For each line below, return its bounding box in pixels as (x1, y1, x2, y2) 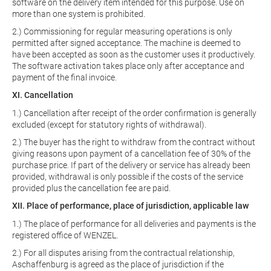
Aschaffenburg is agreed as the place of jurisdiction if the (12, 260, 224, 269)
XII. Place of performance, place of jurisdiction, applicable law (12, 201, 249, 211)
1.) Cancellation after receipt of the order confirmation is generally (12, 108, 256, 118)
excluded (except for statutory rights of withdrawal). (12, 120, 206, 129)
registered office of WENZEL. (12, 230, 118, 240)
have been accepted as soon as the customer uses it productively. (12, 50, 255, 59)
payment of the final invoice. (12, 73, 117, 82)
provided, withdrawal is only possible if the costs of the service (12, 172, 243, 181)
